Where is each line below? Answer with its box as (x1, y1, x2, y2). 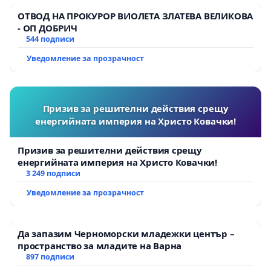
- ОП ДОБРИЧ (18, 22, 77, 34)
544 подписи (25, 34, 74, 45)
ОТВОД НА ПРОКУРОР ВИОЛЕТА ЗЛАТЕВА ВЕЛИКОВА (18, 10, 253, 22)
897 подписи (25, 252, 74, 263)
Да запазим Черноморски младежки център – (18, 227, 235, 240)
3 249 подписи (25, 168, 80, 179)
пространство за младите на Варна (18, 240, 182, 252)
